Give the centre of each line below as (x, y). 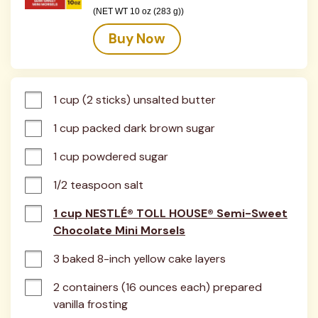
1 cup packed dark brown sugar (134, 128)
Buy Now (137, 39)
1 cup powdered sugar (111, 157)
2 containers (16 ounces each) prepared (158, 287)
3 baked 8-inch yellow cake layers (139, 259)
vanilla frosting (91, 304)
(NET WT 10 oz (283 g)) (138, 11)
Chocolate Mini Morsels (119, 230)
